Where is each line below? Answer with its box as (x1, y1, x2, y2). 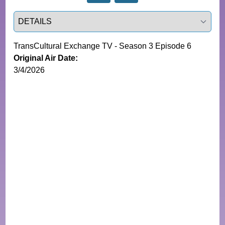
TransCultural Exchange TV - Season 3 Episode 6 (14, 41, 192, 50)
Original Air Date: (14, 53, 78, 62)
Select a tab (13, 12, 56, 21)
